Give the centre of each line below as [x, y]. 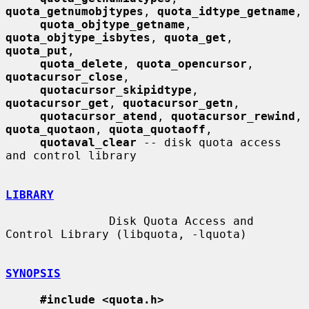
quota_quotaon [50, 129]
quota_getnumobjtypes [74, 11]
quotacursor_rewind [233, 116]
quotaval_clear [88, 142]
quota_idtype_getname [226, 11]
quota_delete [81, 63]
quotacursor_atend [99, 116]
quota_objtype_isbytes [78, 37]
